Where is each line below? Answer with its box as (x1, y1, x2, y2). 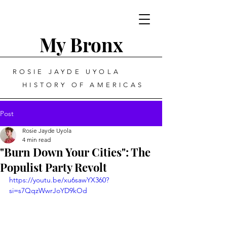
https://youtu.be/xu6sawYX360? (9, 175, 109, 184)
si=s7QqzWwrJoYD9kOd (9, 186, 87, 195)
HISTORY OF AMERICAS (18, 81, 144, 89)
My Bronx (39, 32, 123, 57)
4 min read (22, 136, 51, 143)
